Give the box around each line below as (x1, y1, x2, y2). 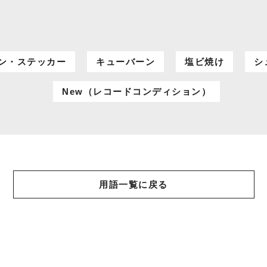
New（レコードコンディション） (62, 86, 211, 97)
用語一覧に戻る (99, 179, 168, 190)
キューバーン (96, 57, 155, 67)
